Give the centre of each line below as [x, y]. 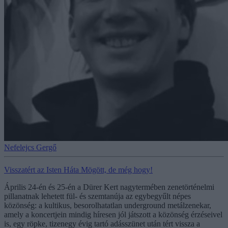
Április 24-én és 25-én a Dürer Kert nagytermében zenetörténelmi [109, 187]
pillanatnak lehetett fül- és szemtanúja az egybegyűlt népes [97, 196]
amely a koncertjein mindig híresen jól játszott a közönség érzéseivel [113, 214]
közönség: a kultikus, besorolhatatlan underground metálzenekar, [108, 205]
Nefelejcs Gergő [30, 147]
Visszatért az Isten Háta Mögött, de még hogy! [78, 169]
